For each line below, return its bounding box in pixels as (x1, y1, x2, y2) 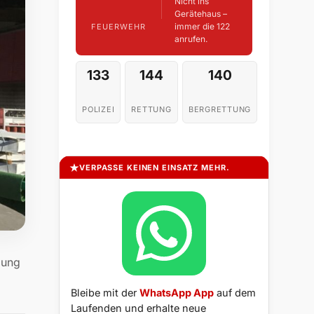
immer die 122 (174, 21, 230, 32)
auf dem (214, 287, 256, 299)
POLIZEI (82, 104, 115, 115)
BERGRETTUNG (188, 104, 252, 115)
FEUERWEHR (91, 21, 146, 32)
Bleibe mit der (71, 287, 139, 299)
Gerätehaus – (174, 8, 227, 20)
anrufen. (174, 34, 207, 45)
